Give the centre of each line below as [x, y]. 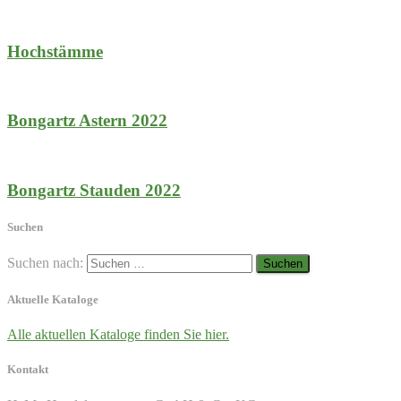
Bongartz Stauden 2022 [94, 190]
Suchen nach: [45, 262]
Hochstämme [55, 51]
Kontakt [28, 370]
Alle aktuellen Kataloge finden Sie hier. [118, 335]
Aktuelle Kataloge [53, 300]
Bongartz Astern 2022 [87, 121]
